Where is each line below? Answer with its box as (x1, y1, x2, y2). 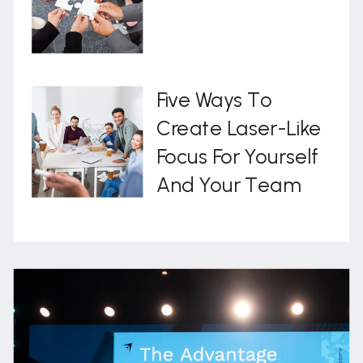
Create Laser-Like (156, 115, 322, 141)
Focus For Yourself (156, 143, 319, 169)
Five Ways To (156, 87, 272, 113)
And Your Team (156, 172, 300, 198)
